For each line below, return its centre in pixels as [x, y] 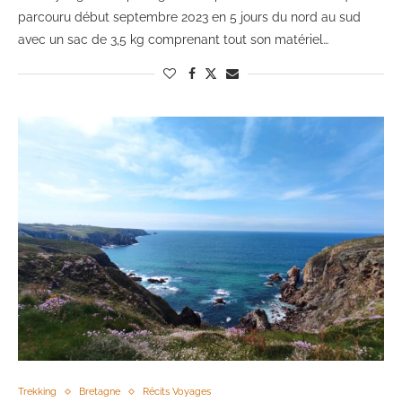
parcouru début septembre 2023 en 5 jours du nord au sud [189, 17]
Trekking [37, 392]
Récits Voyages [177, 392]
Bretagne [100, 392]
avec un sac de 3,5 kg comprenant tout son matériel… [173, 40]
